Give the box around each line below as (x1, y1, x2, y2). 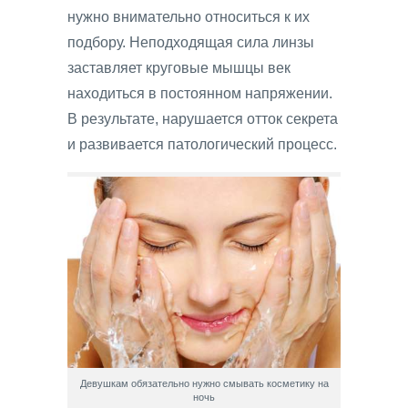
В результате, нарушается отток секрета (67, 111, 338, 127)
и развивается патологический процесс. (67, 137, 337, 153)
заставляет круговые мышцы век (67, 60, 291, 76)
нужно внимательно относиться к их (67, 9, 310, 25)
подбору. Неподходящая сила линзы (67, 35, 314, 51)
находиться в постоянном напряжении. (67, 86, 332, 102)
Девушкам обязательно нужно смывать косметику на (79, 378, 329, 390)
